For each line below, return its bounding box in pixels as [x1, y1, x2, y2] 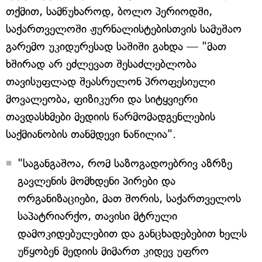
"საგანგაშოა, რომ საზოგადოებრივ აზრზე [18, 157, 232, 170]
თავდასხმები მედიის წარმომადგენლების [6, 110, 215, 123]
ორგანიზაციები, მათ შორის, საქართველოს [18, 192, 241, 205]
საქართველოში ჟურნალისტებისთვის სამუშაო [6, 22, 242, 36]
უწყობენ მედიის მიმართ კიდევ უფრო [18, 244, 209, 258]
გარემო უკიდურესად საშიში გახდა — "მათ [6, 40, 226, 53]
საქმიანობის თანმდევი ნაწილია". [6, 127, 176, 141]
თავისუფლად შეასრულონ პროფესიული [6, 75, 215, 88]
